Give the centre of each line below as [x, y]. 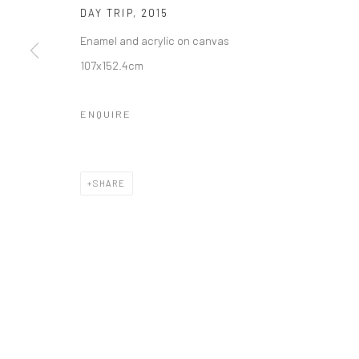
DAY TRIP [107, 13]
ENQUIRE [106, 114]
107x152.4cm [112, 65]
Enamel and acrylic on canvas [155, 40]
